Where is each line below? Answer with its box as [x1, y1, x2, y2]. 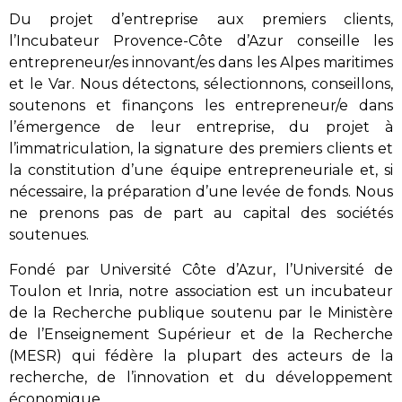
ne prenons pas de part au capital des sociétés [9, 205, 393, 223]
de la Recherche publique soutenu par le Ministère [9, 303, 393, 321]
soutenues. [9, 226, 89, 244]
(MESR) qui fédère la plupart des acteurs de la [9, 346, 393, 364]
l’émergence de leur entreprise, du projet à [9, 118, 393, 136]
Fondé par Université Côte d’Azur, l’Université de [9, 260, 393, 278]
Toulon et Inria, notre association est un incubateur [9, 282, 393, 300]
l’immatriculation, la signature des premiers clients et [9, 140, 393, 158]
